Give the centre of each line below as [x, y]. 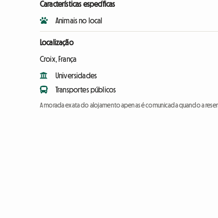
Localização [57, 43]
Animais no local [79, 21]
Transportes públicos [86, 90]
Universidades [76, 76]
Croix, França [58, 59]
